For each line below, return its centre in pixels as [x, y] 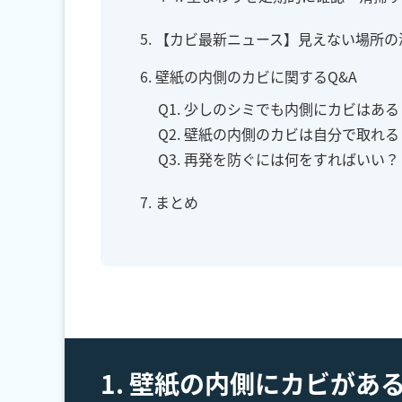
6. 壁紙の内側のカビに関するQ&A [249, 77]
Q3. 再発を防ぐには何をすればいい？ [279, 159]
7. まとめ [169, 202]
